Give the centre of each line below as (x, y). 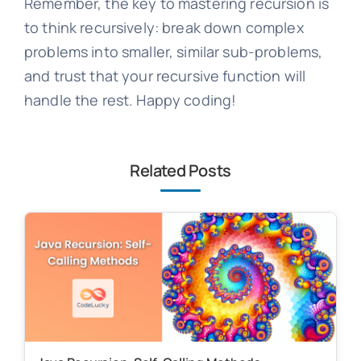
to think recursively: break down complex (164, 27)
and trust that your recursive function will (165, 75)
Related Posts (180, 170)
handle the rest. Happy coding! (130, 100)
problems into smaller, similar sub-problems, (173, 51)
